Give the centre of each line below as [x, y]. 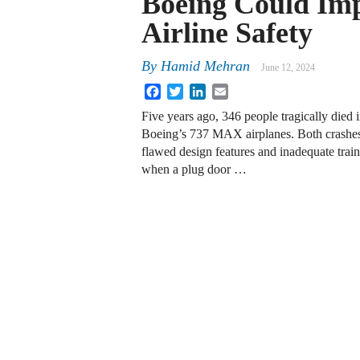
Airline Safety [227, 33]
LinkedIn [229, 90]
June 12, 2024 [288, 68]
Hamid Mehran [205, 66]
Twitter [201, 90]
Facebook [186, 90]
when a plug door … [194, 170]
